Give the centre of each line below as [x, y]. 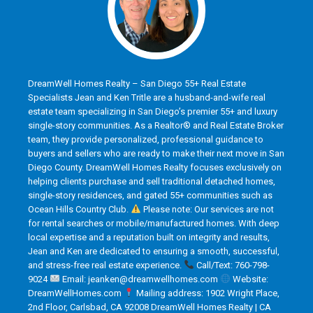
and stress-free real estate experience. [106, 265]
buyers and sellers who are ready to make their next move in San [156, 153]
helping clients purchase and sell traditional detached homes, [152, 181]
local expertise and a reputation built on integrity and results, [149, 237]
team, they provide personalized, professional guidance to [146, 139]
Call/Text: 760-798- [232, 265]
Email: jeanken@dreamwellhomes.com [140, 279]
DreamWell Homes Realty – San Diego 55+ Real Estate [137, 83]
